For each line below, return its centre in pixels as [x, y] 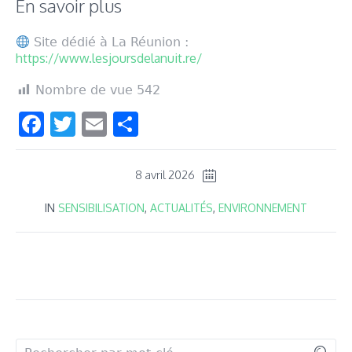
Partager [187, 124]
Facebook [97, 124]
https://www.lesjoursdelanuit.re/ [109, 59]
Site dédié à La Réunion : [110, 42]
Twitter [117, 124]
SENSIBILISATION [101, 208]
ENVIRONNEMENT [263, 208]
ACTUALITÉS [181, 208]
